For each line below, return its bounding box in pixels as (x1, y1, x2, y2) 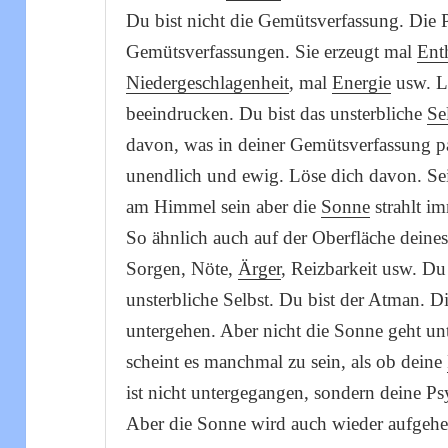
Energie (332, 72, 392, 93)
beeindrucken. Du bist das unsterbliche (126, 103, 428, 124)
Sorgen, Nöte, (126, 258, 239, 279)
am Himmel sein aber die (126, 196, 322, 217)
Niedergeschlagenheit (126, 72, 290, 93)
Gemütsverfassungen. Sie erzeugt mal (126, 41, 418, 62)
